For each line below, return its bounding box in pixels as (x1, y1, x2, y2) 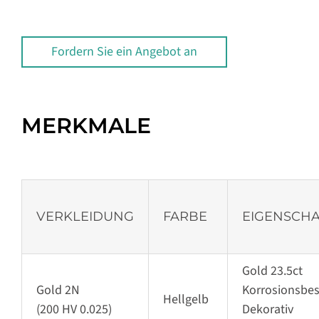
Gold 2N (36, 281, 80, 300)
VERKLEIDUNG (36, 209, 134, 225)
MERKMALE (21, 113, 151, 140)
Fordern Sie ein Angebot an (51, 43, 197, 61)
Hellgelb (162, 291, 209, 309)
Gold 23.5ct (241, 262, 303, 281)
